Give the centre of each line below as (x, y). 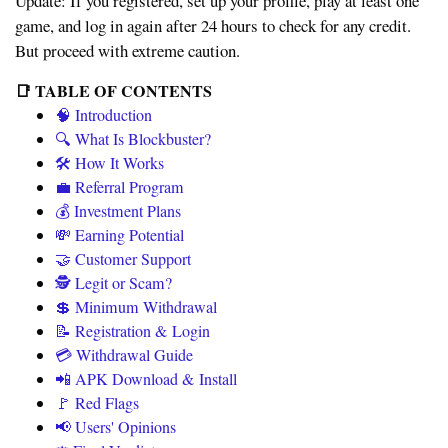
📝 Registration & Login (132, 331)
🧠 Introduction (103, 115)
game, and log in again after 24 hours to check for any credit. (213, 26)
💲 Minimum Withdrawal (136, 307)
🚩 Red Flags (97, 403)
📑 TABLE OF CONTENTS (113, 91)
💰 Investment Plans (118, 211)
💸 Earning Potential (119, 235)
